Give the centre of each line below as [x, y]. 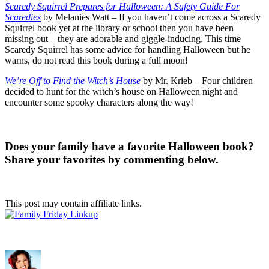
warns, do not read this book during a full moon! [96, 61]
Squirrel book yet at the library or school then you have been [119, 28]
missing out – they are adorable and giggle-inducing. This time [123, 39]
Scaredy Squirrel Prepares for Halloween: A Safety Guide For [122, 7]
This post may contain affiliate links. [73, 203]
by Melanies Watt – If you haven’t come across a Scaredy [151, 17]
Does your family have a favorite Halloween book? [129, 146]
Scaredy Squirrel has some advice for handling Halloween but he [128, 50]
